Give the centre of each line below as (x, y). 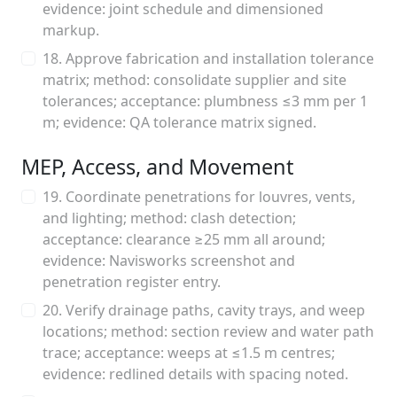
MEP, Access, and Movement (157, 167)
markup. (71, 30)
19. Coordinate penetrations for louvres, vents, (199, 197)
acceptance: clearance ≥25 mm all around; (184, 239)
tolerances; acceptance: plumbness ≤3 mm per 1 (205, 101)
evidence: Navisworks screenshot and (169, 261)
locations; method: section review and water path (208, 331)
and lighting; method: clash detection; (169, 218)
